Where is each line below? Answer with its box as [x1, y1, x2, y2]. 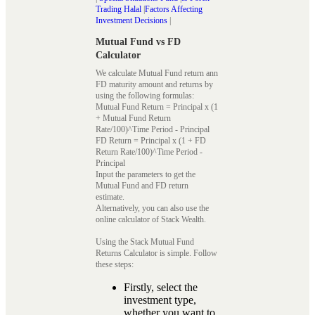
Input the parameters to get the [96, 169, 195, 180]
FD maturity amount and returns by [96, 79, 213, 90]
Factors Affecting [145, 4, 202, 14]
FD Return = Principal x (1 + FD [96, 136, 206, 146]
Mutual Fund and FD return [96, 181, 188, 191]
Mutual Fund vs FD [96, 37, 181, 48]
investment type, [124, 294, 196, 307]
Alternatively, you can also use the [96, 203, 209, 214]
